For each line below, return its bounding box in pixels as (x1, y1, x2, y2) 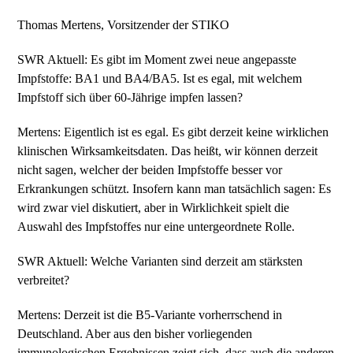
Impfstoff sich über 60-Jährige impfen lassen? (17, 91, 243, 104)
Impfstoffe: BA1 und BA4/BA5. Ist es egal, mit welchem (17, 72, 303, 85)
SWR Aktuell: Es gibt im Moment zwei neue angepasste (17, 53, 297, 66)
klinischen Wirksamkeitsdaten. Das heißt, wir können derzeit (17, 144, 318, 158)
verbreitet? (17, 273, 73, 287)
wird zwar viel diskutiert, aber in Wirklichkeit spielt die (17, 201, 290, 214)
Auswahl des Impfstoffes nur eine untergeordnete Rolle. (17, 220, 295, 233)
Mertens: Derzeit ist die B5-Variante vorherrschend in (17, 308, 283, 321)
